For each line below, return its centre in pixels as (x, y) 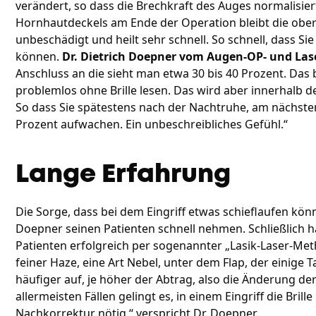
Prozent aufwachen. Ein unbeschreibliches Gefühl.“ (153, 124)
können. (39, 57)
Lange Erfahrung (126, 175)
